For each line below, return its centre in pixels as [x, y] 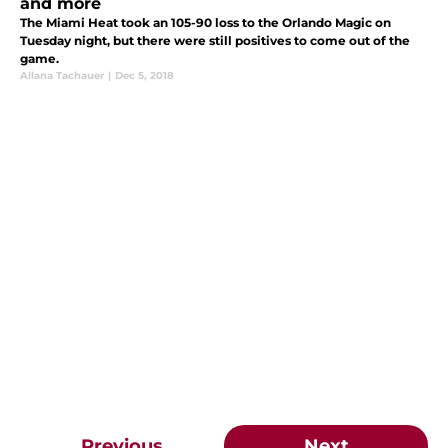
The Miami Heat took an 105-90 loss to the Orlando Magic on [205, 23]
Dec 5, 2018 [144, 76]
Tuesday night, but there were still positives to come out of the [215, 41]
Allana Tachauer [62, 76]
